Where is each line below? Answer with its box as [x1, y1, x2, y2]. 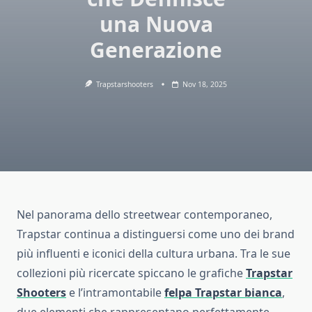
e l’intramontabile [66, 285, 164, 301]
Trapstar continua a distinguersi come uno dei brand [17, 226, 295, 242]
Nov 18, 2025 [182, 79, 228, 89]
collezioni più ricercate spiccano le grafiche [17, 265, 246, 281]
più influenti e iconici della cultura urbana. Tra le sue [17, 246, 290, 262]
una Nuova [99, 10, 213, 38]
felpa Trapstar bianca [164, 285, 282, 301]
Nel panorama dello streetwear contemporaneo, [17, 207, 272, 223]
